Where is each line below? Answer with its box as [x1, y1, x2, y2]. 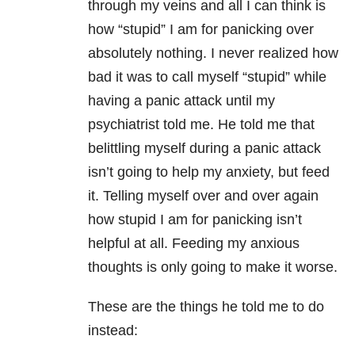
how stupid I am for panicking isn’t [88, 212, 302, 228]
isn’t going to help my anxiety [88, 164, 270, 181]
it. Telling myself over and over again [88, 188, 319, 204]
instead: [88, 323, 138, 339]
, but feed [270, 164, 330, 181]
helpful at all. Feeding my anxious [88, 235, 300, 252]
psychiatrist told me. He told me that [88, 116, 315, 133]
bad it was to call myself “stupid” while [88, 69, 326, 86]
